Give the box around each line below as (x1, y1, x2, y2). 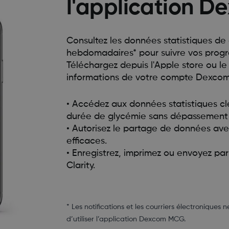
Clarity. (66, 161, 95, 170)
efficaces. (66, 136, 107, 146)
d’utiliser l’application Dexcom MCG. (66, 215, 186, 223)
